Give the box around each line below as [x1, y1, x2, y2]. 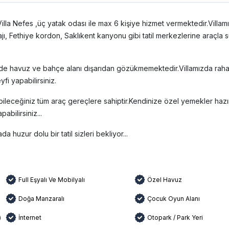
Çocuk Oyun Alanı [147, 194, 200, 202]
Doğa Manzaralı [18, 194, 65, 202]
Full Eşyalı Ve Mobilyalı [18, 175, 85, 184]
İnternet [18, 213, 42, 221]
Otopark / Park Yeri [147, 213, 203, 221]
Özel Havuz [147, 175, 182, 184]
